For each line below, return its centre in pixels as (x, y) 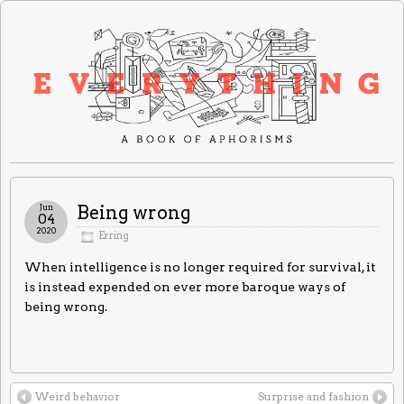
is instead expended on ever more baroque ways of (185, 287)
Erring (114, 236)
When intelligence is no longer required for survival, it (200, 267)
